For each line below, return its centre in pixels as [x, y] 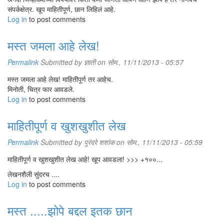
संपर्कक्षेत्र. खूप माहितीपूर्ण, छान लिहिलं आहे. [61, 9]
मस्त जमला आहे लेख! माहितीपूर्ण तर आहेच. [60, 79]
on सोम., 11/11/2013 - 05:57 [139, 62]
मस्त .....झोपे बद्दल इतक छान [70, 210]
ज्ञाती [90, 62]
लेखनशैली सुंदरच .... [33, 174]
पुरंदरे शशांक [99, 142]
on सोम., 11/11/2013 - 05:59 [158, 142]
